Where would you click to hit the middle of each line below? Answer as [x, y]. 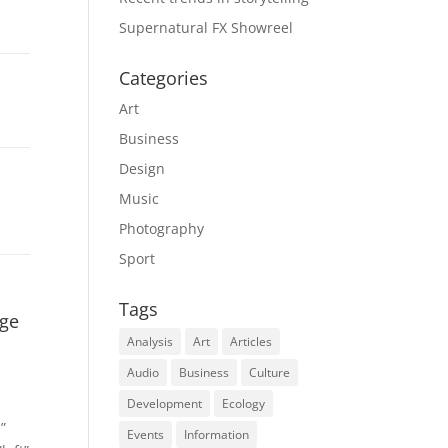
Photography [162, 228]
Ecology [244, 403]
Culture [270, 372]
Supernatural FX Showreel [206, 27]
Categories [164, 77]
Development [165, 403]
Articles [251, 341]
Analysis [150, 341]
